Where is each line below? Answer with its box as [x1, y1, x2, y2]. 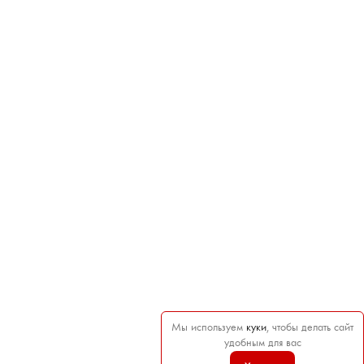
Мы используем [171, 322, 246, 334]
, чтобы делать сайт [266, 322, 353, 334]
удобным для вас [223, 337, 301, 349]
